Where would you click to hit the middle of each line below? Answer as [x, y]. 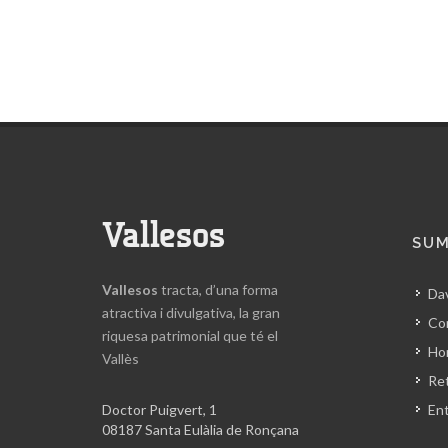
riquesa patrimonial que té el [190, 335]
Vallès [120, 358]
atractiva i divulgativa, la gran [191, 312]
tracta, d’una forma [218, 289]
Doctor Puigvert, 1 [159, 409]
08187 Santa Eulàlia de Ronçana [200, 429]
